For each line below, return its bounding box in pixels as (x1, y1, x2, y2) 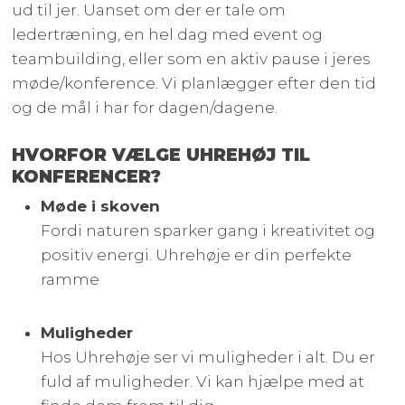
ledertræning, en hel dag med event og (12, 25, 324, 44)
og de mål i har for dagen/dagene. (12, 99, 278, 118)
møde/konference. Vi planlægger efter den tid (12, 74, 377, 93)
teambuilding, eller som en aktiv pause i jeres (12, 50, 372, 69)
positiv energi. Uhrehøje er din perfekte (41, 246, 353, 265)
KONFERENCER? (12, 166, 162, 188)
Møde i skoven (41, 197, 161, 216)
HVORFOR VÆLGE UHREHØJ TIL (12, 145, 311, 166)
